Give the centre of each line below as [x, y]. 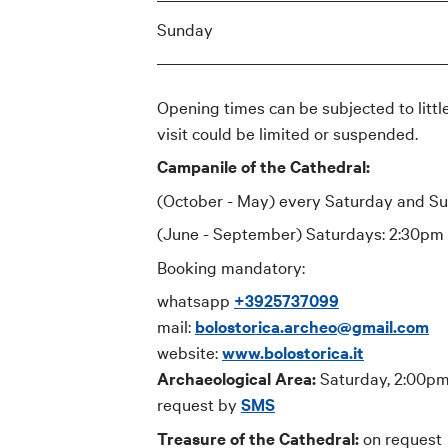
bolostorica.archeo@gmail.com [312, 326]
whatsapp [195, 300]
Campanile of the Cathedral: [263, 166]
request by [199, 404]
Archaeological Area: [236, 378]
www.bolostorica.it [293, 352]
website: [189, 352]
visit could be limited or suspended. [287, 132]
